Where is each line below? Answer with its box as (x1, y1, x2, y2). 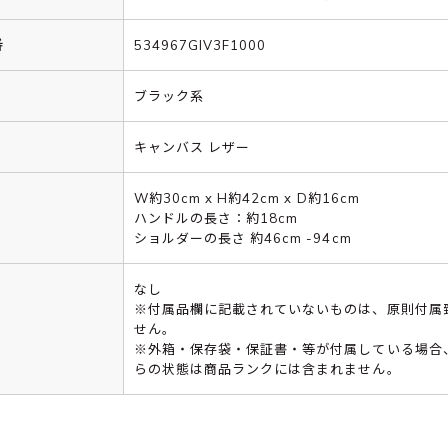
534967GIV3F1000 (133, 37, 267, 54)
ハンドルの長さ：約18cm (133, 210, 299, 227)
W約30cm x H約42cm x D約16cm (133, 190, 360, 207)
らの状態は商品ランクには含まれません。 (133, 361, 401, 378)
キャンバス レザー (133, 139, 251, 156)
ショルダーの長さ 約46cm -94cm (133, 230, 352, 247)
